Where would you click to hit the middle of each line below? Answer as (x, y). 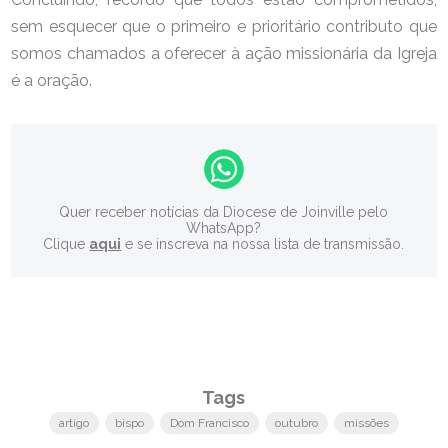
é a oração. (52, 80)
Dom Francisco (209, 422)
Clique (66, 243)
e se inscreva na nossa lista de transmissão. (263, 243)
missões (366, 422)
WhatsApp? (224, 227)
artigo (73, 422)
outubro (296, 422)
